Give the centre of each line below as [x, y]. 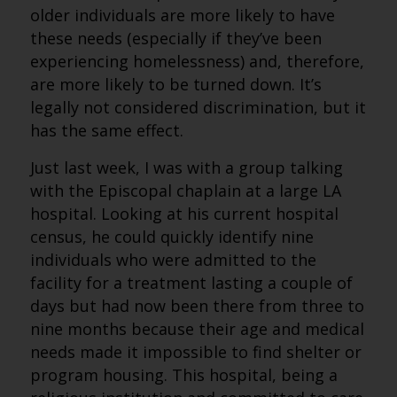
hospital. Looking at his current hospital [184, 214]
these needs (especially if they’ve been [175, 38]
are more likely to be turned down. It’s [175, 84]
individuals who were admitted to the [173, 260]
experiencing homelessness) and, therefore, [197, 61]
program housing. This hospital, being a [183, 375]
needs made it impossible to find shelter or [195, 352]
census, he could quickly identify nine [171, 237]
